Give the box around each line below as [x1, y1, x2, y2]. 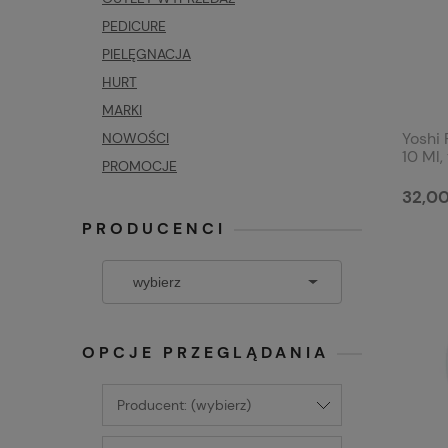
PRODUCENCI [82, 218, 226, 239]
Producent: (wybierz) [117, 396, 251, 414]
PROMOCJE [102, 157, 177, 175]
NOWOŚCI [102, 129, 169, 147]
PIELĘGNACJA [102, 45, 191, 63]
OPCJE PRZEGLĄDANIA [82, 342, 329, 363]
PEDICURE [102, 17, 166, 35]
